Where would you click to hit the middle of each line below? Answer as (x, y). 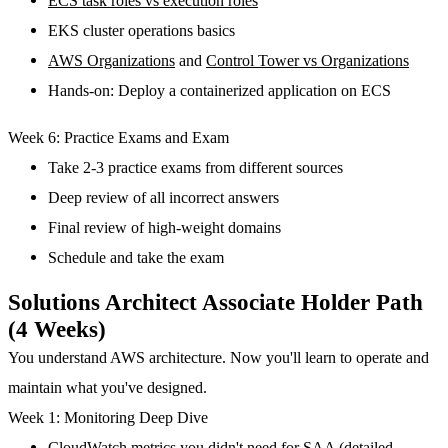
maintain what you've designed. (107, 387)
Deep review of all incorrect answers (163, 197)
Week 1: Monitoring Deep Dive (108, 417)
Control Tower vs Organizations (307, 61)
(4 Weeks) (57, 328)
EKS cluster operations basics (141, 31)
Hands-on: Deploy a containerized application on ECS (219, 91)
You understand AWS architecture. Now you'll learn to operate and (218, 357)
